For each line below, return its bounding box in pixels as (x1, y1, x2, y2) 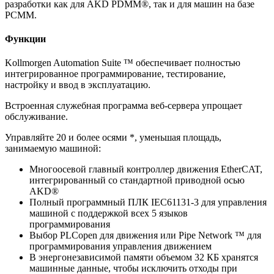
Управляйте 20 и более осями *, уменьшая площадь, (5, 132, 221, 143)
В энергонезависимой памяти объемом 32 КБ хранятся (29, 252, 258, 263)
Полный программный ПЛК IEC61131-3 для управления (29, 197, 267, 208)
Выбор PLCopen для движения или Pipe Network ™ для (29, 230, 261, 241)
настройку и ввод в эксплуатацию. (5, 80, 150, 91)
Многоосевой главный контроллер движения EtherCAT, (29, 164, 262, 175)
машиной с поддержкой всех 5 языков (29, 208, 188, 219)
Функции (5, 34, 46, 45)
